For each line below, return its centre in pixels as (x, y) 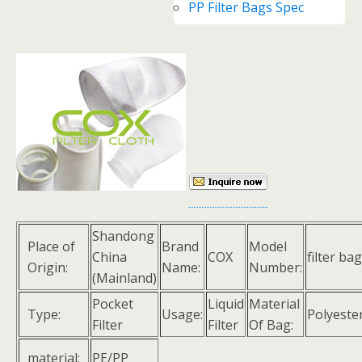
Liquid (226, 304)
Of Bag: (271, 325)
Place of (51, 247)
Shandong (123, 236)
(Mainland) (124, 278)
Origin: (48, 268)
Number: (276, 268)
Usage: (182, 315)
